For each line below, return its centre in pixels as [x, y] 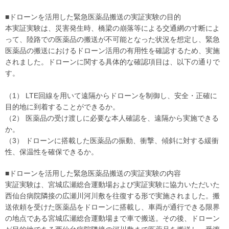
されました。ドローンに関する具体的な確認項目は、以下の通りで [112, 62]
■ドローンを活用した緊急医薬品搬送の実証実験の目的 [93, 17]
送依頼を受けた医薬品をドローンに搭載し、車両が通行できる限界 [112, 207]
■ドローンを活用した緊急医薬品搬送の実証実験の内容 [93, 173]
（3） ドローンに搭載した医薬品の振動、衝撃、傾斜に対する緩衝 [112, 141]
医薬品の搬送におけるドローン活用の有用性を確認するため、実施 [112, 51]
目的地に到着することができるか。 [62, 107]
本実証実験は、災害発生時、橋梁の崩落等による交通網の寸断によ [112, 28]
